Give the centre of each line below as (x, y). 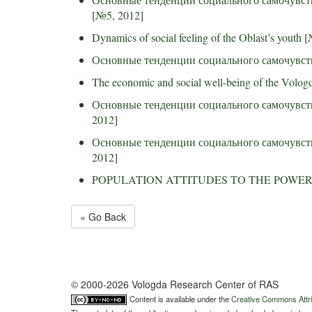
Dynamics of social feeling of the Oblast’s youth (197, 37)
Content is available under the (180, 299)
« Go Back (103, 217)
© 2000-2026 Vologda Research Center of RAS (175, 284)
